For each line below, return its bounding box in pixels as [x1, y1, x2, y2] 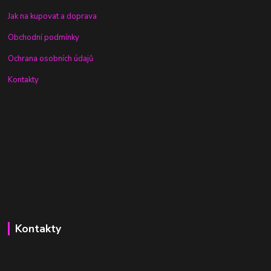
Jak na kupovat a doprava [8, 11, 97, 22]
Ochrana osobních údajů [8, 53, 94, 65]
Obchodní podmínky [8, 32, 80, 44]
